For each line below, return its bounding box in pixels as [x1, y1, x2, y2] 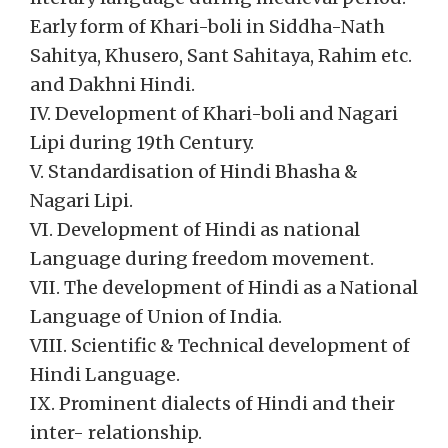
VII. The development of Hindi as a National [30, 276, 418, 299]
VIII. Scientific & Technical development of [30, 334, 410, 357]
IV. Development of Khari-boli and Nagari [30, 102, 398, 125]
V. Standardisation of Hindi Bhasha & [30, 160, 358, 183]
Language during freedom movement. [30, 247, 374, 270]
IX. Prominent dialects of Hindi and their [30, 392, 395, 415]
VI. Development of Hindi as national [30, 218, 360, 241]
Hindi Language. [30, 363, 180, 386]
